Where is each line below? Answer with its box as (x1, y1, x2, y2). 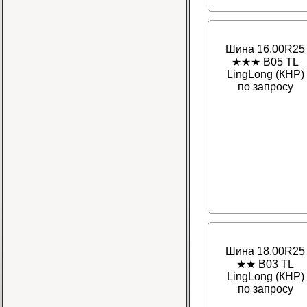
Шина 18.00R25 (225, 245, 305, 258)
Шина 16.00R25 (225, 43, 305, 56)
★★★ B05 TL (232, 56, 299, 69)
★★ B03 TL (236, 258, 294, 271)
